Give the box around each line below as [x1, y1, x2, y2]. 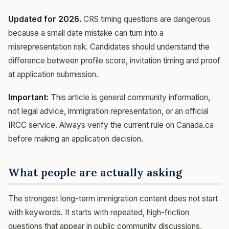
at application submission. [8, 69, 98, 79]
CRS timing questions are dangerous [81, 14, 211, 24]
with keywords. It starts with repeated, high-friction [8, 208, 189, 217]
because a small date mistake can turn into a [8, 28, 164, 38]
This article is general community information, [49, 92, 210, 102]
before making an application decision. [8, 133, 143, 144]
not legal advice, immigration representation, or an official [8, 106, 209, 116]
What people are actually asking [8, 165, 182, 179]
